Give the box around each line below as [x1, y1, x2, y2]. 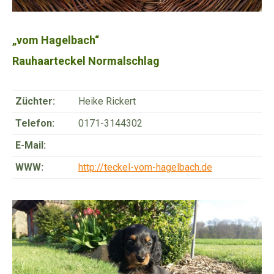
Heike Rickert [78, 95, 136, 108]
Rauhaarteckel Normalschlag [12, 54, 160, 68]
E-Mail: [15, 139, 46, 152]
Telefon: [15, 117, 54, 130]
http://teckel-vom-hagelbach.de [78, 161, 212, 174]
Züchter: [15, 95, 55, 108]
